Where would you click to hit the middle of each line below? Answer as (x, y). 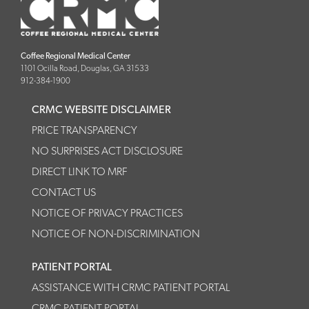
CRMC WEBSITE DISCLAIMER (101, 110)
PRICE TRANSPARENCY (84, 130)
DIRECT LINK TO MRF (80, 172)
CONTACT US (64, 192)
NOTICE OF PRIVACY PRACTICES (107, 213)
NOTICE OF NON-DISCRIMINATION (116, 234)
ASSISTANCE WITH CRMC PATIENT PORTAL (131, 288)
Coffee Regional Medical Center (76, 56)
